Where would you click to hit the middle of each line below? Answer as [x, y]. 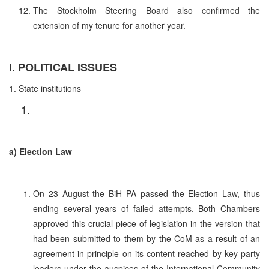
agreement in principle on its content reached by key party [147, 253]
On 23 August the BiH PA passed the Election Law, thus [147, 193]
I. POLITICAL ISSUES [63, 67]
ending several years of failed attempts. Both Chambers [147, 208]
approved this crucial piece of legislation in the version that [147, 223]
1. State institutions [45, 88]
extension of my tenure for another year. [109, 25]
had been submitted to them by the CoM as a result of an [147, 238]
